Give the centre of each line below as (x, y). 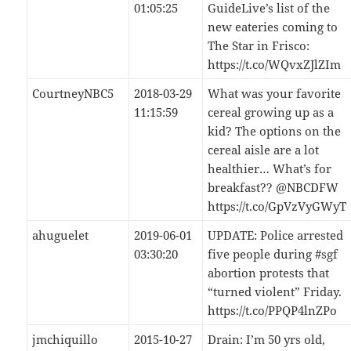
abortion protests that (269, 273)
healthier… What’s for (270, 169)
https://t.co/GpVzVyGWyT (277, 206)
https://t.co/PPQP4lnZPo (273, 311)
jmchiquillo (65, 340)
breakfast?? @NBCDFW (273, 188)
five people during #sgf (273, 254)
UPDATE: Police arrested (276, 235)
